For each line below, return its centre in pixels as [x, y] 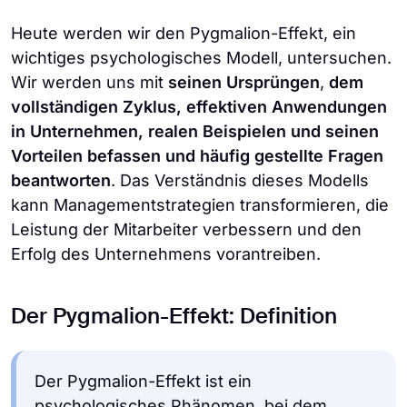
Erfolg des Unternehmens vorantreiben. [166, 254]
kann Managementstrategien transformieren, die [200, 205]
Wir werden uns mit [89, 82]
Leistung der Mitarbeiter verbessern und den [186, 229]
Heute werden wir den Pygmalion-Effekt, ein [184, 33]
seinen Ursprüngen [244, 82]
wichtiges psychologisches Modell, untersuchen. [201, 58]
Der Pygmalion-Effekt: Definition [174, 317]
